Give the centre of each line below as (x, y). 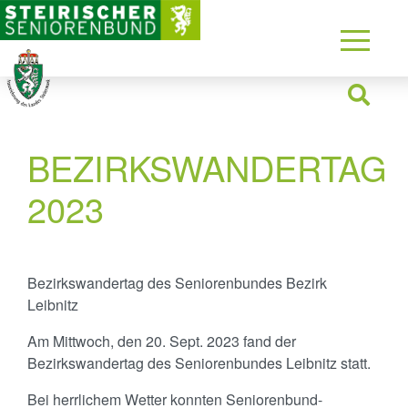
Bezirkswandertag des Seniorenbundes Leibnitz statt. (199, 363)
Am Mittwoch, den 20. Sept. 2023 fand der (162, 341)
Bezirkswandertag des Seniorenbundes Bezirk (177, 283)
